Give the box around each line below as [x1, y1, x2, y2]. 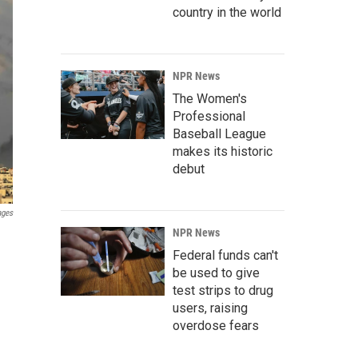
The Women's [173, 91, 247, 107]
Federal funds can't [173, 248, 278, 264]
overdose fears [173, 318, 259, 334]
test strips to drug [173, 283, 273, 299]
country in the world [173, 5, 281, 21]
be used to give [173, 265, 260, 281]
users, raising [173, 300, 248, 316]
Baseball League [173, 126, 266, 142]
